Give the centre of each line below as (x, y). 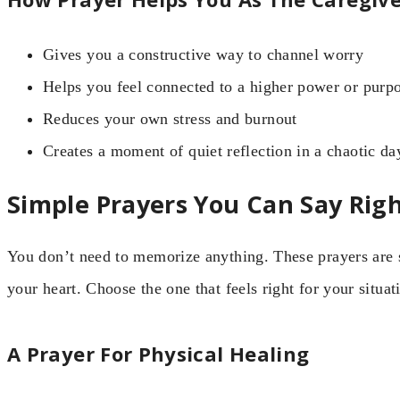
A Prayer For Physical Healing (158, 353)
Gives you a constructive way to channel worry (204, 55)
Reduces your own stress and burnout (170, 119)
